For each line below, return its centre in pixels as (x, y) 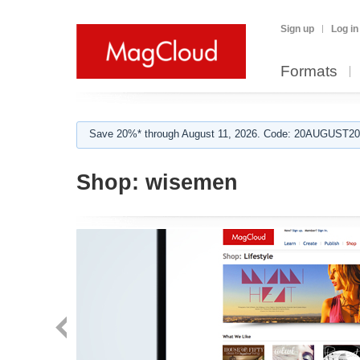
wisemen (188, 182)
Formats (309, 71)
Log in (345, 29)
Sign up (297, 29)
